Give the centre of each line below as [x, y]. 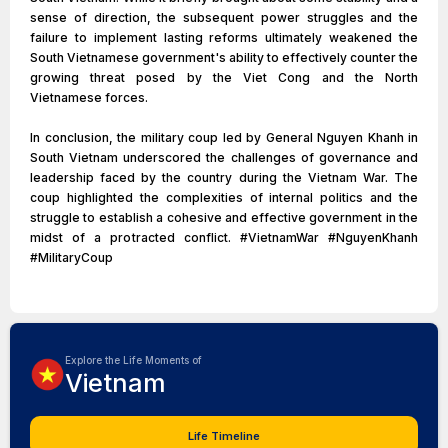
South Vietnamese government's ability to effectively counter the [224, 57]
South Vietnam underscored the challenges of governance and [224, 157]
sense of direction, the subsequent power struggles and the [224, 17]
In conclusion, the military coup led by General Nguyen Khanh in [224, 137]
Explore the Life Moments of [133, 360]
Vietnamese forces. [89, 97]
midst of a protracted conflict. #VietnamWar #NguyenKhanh [224, 237]
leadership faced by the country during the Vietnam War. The [224, 177]
